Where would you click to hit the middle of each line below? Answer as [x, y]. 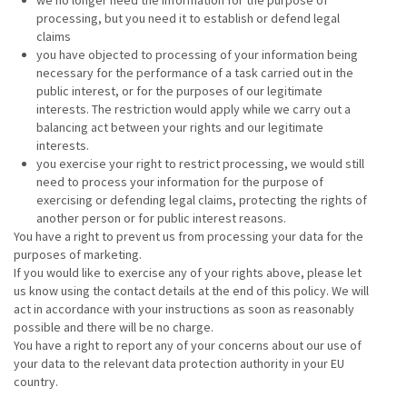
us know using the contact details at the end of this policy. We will [191, 291]
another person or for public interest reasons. [161, 218]
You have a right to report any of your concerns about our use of [188, 345]
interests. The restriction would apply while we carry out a [194, 109]
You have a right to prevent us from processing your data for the [189, 236]
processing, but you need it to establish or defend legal [188, 18]
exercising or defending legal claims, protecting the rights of [202, 200]
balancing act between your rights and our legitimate [180, 127]
